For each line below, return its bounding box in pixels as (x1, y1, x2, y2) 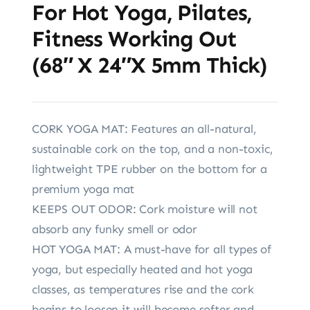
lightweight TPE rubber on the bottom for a (31, 161, 267, 176)
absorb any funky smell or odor (31, 221, 197, 236)
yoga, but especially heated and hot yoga (31, 262, 253, 276)
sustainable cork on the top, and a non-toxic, (31, 141, 273, 156)
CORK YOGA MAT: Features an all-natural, (31, 121, 257, 136)
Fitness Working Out (31, 25, 237, 52)
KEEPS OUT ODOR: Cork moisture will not (31, 201, 257, 216)
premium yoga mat (31, 181, 135, 196)
